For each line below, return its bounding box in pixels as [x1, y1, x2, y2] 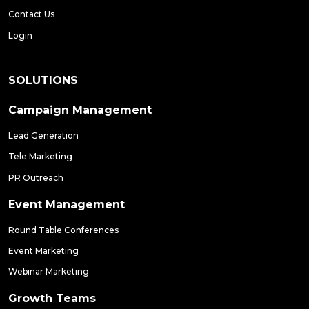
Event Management [8, 197, 125, 211]
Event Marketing [8, 245, 79, 256]
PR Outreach [8, 172, 63, 183]
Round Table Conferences [8, 224, 119, 235]
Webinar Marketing [8, 266, 89, 277]
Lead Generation [8, 130, 79, 141]
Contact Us [8, 9, 54, 20]
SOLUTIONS [8, 73, 78, 87]
